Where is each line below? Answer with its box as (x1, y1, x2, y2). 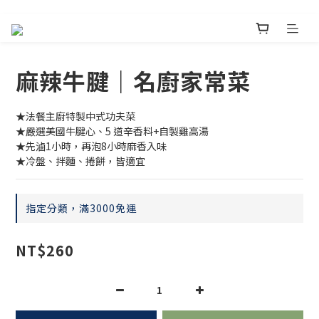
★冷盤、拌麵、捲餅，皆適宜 (16, 154, 145, 169)
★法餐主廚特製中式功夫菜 (16, 109, 135, 124)
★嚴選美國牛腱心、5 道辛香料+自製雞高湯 (16, 124, 209, 139)
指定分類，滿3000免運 (26, 201, 137, 216)
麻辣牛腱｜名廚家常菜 (16, 64, 251, 98)
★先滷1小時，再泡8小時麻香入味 (16, 139, 167, 154)
